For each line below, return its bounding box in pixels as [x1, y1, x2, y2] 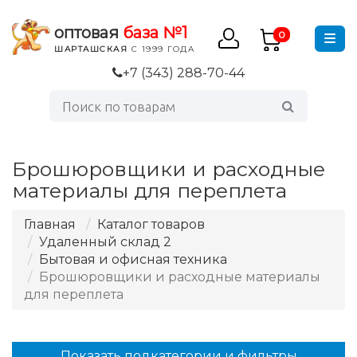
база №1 [123, 23, 188, 42]
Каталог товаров [97, 217, 205, 232]
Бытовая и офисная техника [39, 252, 227, 267]
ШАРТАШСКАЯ [54, 44, 128, 54]
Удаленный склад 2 [39, 234, 171, 249]
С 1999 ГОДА [127, 44, 195, 54]
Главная [24, 217, 76, 232]
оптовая [54, 23, 124, 42]
